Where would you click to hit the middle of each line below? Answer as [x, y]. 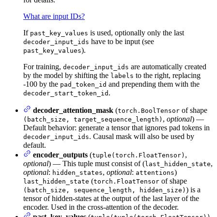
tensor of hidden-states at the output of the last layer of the [111, 198]
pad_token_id [83, 84]
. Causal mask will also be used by [142, 136]
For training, [43, 66]
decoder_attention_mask [73, 110]
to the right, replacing [167, 75]
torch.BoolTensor [149, 110]
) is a [193, 189]
